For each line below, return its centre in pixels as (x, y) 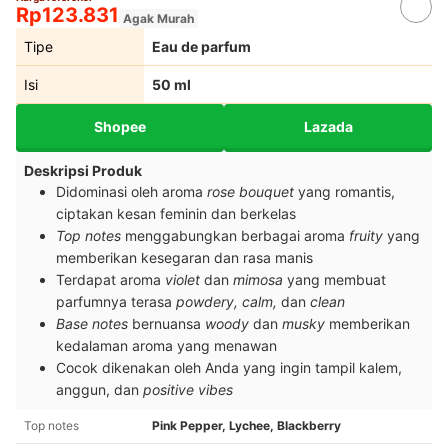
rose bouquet (252, 192)
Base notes (94, 324)
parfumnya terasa (116, 302)
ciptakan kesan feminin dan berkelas (176, 214)
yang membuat (336, 280)
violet (184, 280)
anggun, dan (99, 390)
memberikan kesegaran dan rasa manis (186, 258)
